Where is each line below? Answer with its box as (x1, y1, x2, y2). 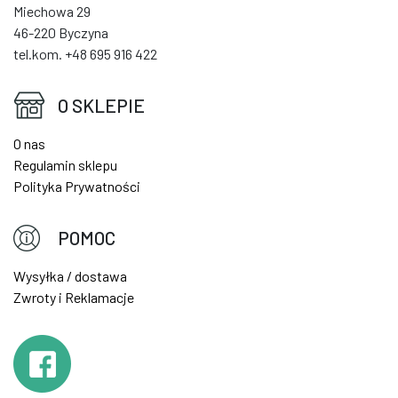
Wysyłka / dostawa (13, 267, 127, 284)
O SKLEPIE (58, 93, 145, 116)
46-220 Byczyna (13, 23, 108, 41)
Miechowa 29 (13, 2, 91, 20)
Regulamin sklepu (13, 155, 117, 173)
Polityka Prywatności (13, 177, 140, 195)
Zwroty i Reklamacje (13, 288, 134, 306)
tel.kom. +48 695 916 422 (13, 44, 157, 62)
